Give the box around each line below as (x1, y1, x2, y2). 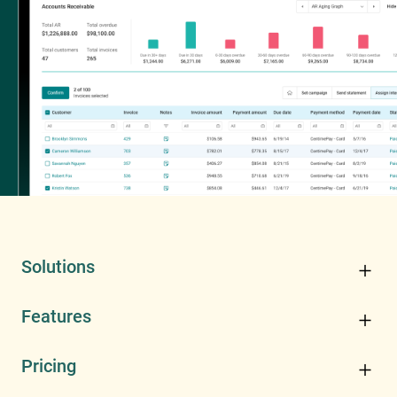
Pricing (21, 355, 76, 377)
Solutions (21, 256, 95, 277)
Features (21, 306, 91, 327)
